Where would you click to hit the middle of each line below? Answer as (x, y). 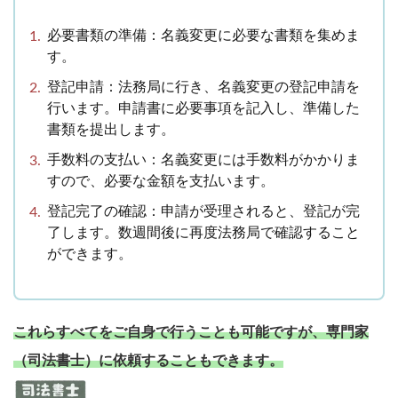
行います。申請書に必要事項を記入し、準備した (203, 108)
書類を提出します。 (111, 129)
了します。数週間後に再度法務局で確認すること (203, 232)
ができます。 (90, 254)
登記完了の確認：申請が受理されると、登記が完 (203, 211)
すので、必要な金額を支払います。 (161, 181)
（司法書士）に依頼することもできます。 (148, 360)
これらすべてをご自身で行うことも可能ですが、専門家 (191, 332)
